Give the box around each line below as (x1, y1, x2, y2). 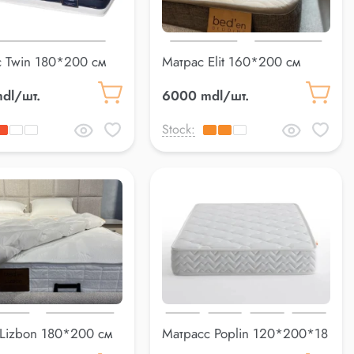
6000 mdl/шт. (161, 86, 249, 106)
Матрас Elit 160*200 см (161, 52, 300, 72)
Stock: (161, 120, 195, 139)
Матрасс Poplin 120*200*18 (161, 323, 328, 343)
